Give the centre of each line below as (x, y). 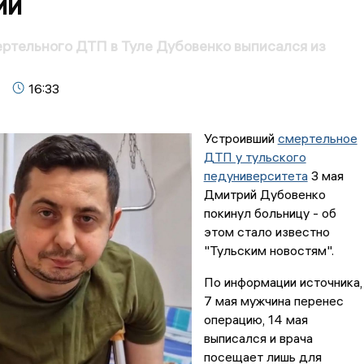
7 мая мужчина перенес (273, 301)
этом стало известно (266, 232)
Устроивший (240, 139)
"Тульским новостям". (270, 251)
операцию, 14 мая (256, 320)
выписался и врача (258, 338)
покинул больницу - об (270, 213)
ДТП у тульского (255, 157)
